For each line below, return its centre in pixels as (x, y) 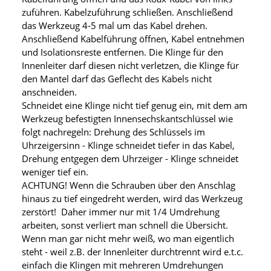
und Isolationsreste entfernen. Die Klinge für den (122, 52)
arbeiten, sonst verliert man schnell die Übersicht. (125, 225)
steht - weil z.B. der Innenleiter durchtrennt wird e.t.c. (132, 252)
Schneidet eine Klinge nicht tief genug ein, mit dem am (135, 106)
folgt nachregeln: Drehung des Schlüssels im (113, 132)
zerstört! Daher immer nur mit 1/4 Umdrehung (121, 212)
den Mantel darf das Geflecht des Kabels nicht (117, 79)
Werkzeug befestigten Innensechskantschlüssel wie (127, 119)
